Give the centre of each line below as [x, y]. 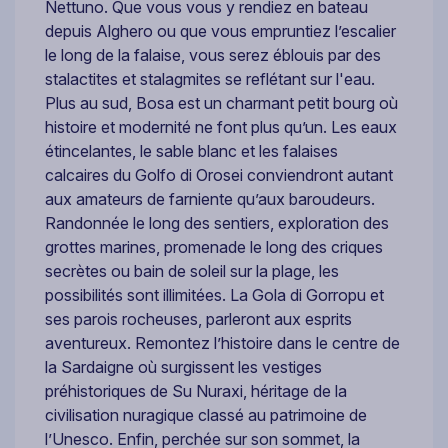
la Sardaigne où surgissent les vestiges [183, 366]
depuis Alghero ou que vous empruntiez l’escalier [220, 30]
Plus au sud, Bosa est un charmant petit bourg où [221, 102]
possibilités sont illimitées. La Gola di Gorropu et [214, 294]
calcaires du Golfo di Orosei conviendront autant [219, 174]
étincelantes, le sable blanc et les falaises [191, 150]
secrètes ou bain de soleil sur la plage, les [192, 270]
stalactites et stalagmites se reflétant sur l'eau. [210, 78]
